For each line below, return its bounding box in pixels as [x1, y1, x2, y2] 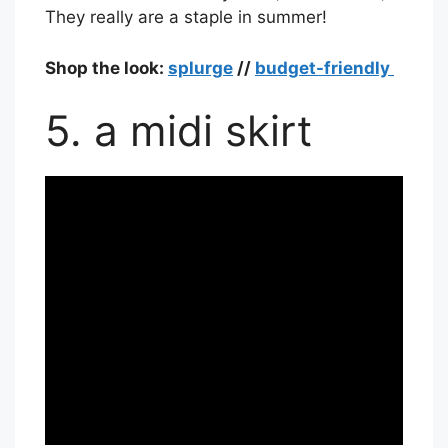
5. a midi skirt [45, 105, 312, 157]
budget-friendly [255, 57, 394, 78]
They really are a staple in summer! [45, 7, 327, 28]
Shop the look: [45, 57, 168, 78]
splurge [168, 57, 233, 78]
